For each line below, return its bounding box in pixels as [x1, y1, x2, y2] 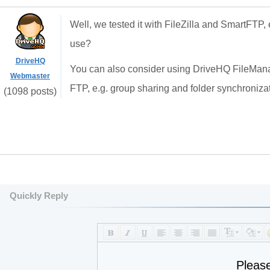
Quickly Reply [10, 190, 68, 201]
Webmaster [10, 72, 50, 80]
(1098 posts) [4, 86, 57, 96]
